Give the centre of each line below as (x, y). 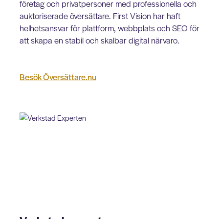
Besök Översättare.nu (58, 77)
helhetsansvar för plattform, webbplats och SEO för (109, 28)
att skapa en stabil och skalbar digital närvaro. (99, 40)
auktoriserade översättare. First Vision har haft (100, 16)
